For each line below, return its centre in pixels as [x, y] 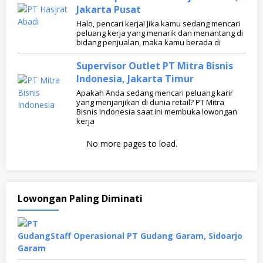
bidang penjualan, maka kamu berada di [149, 43]
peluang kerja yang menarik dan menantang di [160, 33]
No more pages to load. [131, 144]
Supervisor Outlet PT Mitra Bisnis [155, 66]
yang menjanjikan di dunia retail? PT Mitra [150, 102]
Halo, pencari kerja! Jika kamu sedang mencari [158, 24]
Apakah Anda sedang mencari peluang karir [155, 93]
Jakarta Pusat [109, 10]
